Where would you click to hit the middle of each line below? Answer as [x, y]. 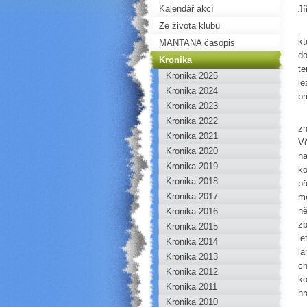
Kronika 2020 [192, 151]
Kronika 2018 [192, 181]
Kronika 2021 [192, 136]
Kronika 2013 [192, 257]
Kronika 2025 [192, 76]
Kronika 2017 [192, 196]
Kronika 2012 [192, 272]
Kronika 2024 [192, 91]
